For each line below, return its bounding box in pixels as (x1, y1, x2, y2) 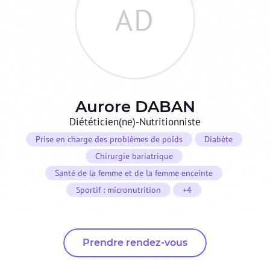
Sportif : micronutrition (76, 184, 161, 196)
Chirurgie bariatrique (95, 151, 173, 162)
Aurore (75, 97, 131, 117)
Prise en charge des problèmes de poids (35, 134, 183, 145)
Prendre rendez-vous (83, 237, 187, 249)
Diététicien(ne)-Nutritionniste (69, 115, 201, 129)
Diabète (204, 134, 233, 145)
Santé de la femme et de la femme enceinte (55, 168, 213, 179)
